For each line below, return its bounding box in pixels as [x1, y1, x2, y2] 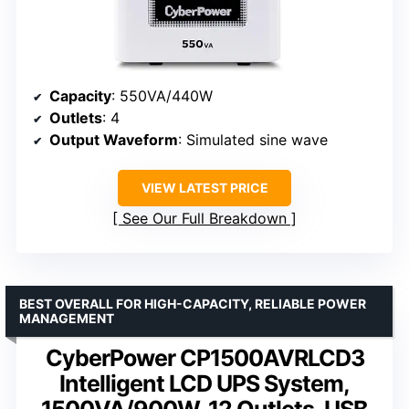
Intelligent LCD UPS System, [59, 369, 350, 397]
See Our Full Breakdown [122, 208, 287, 227]
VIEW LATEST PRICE [141, 179, 268, 195]
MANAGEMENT [19, 309, 114, 326]
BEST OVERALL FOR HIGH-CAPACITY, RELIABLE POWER [19, 295, 366, 311]
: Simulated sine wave [178, 130, 328, 149]
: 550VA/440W [111, 86, 213, 105]
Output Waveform [49, 130, 178, 149]
